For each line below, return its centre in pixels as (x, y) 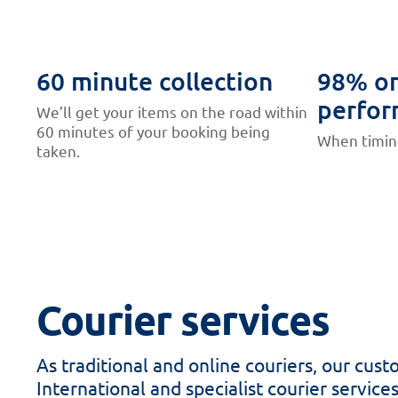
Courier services (183, 320)
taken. (59, 150)
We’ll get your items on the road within (172, 111)
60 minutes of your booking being (154, 131)
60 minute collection (155, 80)
